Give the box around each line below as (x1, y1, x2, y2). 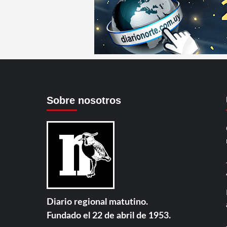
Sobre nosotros (47, 95, 121, 106)
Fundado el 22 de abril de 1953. (47, 211, 171, 220)
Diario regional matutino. (47, 198, 148, 207)
